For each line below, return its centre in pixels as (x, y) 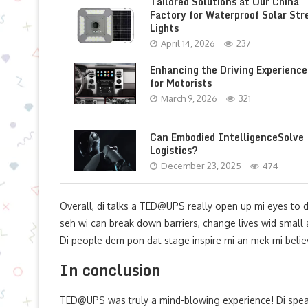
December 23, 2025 (201, 165)
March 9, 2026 (189, 98)
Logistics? (174, 150)
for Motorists (181, 82)
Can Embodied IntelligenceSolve (227, 137)
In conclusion (110, 270)
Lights (164, 28)
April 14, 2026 (188, 43)
